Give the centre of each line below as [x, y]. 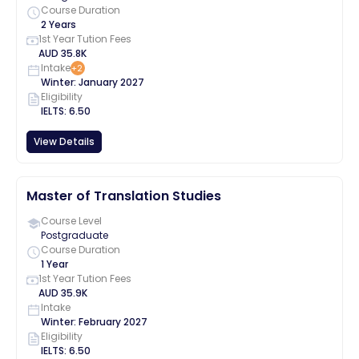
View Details [64, 141]
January [98, 82]
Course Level [71, 221]
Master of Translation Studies [124, 196]
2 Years [58, 24]
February [100, 322]
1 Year [54, 264]
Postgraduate [75, 235]
